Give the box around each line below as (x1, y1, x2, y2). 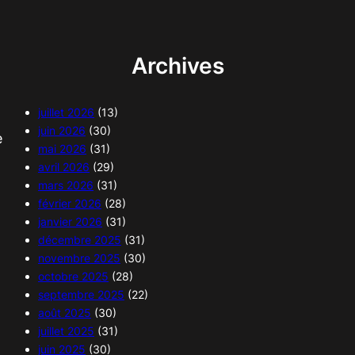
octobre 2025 (38, 269, 109, 283)
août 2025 (38, 305, 91, 319)
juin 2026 (38, 123, 86, 137)
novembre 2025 (38, 250, 120, 265)
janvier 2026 (38, 214, 102, 228)
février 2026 (38, 196, 101, 210)
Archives (131, 52, 224, 79)
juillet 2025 (38, 323, 94, 338)
